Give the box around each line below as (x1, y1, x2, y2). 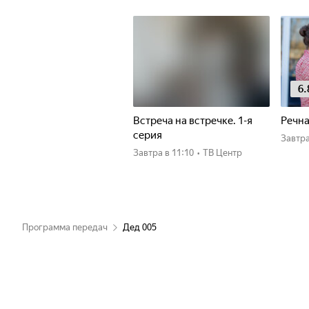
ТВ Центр (203, 148, 242, 158)
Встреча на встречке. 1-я (133, 114, 252, 127)
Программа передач (22, 222, 108, 232)
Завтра (139, 148, 163, 158)
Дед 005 (123, 222, 157, 232)
